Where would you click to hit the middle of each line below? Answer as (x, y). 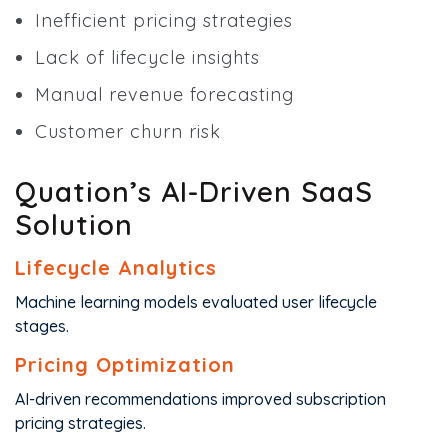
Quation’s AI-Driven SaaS (194, 191)
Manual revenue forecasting (164, 94)
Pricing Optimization (125, 364)
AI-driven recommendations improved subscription (200, 399)
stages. (42, 326)
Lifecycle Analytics (116, 267)
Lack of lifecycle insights (147, 57)
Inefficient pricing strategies (164, 20)
